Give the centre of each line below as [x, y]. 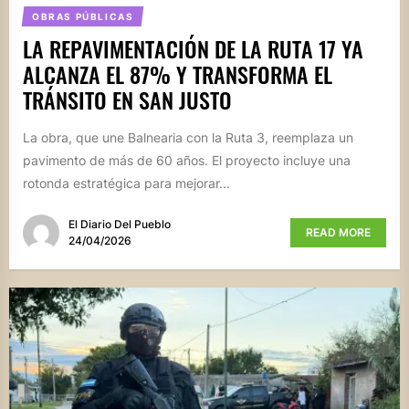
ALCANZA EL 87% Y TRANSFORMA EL [178, 74]
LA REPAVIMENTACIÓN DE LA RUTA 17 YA [193, 49]
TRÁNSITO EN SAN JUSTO [127, 100]
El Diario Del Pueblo [120, 224]
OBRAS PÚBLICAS [83, 17]
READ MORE [338, 232]
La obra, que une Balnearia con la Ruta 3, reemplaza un [188, 138]
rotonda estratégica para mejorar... [126, 184]
